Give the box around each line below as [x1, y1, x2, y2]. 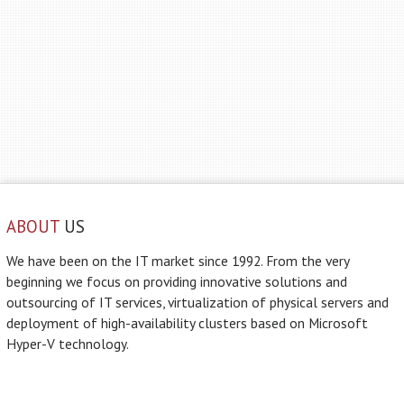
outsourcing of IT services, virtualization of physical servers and [6, 293, 389, 311]
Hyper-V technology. [6, 335, 129, 353]
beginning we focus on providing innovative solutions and [6, 272, 347, 290]
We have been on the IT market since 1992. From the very [6, 252, 349, 270]
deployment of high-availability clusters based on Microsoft [6, 314, 368, 332]
